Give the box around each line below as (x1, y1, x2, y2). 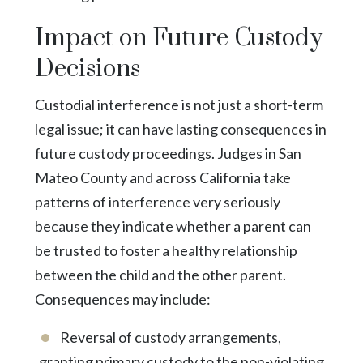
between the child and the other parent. (34, 265, 286, 284)
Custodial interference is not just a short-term (34, 95, 323, 113)
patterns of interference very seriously (34, 192, 280, 211)
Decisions (34, 53, 140, 84)
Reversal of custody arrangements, (59, 327, 281, 346)
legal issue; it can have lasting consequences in (34, 119, 327, 138)
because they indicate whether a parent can (34, 216, 311, 235)
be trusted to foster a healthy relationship (34, 241, 297, 259)
